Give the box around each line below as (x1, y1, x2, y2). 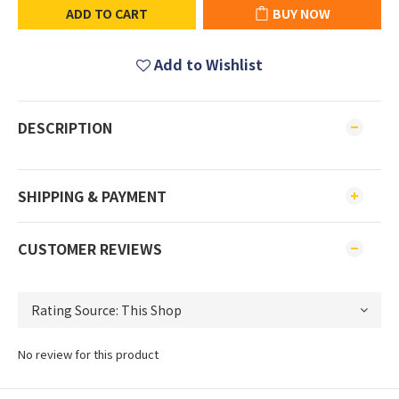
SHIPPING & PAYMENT (18, 185, 167, 207)
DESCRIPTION (18, 117, 112, 138)
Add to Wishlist (154, 53, 263, 75)
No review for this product (18, 346, 159, 362)
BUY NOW (272, 4, 330, 22)
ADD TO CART (66, 4, 148, 22)
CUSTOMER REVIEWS (18, 238, 162, 259)
